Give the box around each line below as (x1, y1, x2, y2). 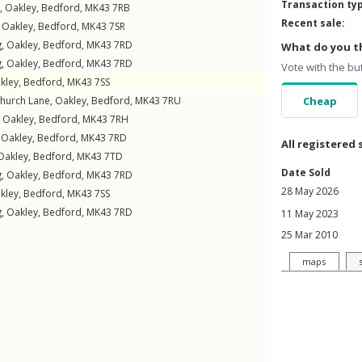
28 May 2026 (281, 184, 339, 198)
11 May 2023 (281, 207, 339, 221)
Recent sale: (281, 16, 345, 30)
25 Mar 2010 (281, 228, 338, 242)
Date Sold (281, 166, 330, 179)
